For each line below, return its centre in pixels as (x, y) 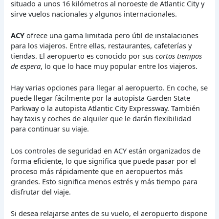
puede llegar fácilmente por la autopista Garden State (101, 98)
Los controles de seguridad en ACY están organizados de (106, 150)
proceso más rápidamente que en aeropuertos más (97, 171)
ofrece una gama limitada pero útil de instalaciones (112, 35)
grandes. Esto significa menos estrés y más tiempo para (104, 181)
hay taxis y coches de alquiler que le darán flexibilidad (101, 119)
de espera (26, 66)
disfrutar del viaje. (41, 191)
